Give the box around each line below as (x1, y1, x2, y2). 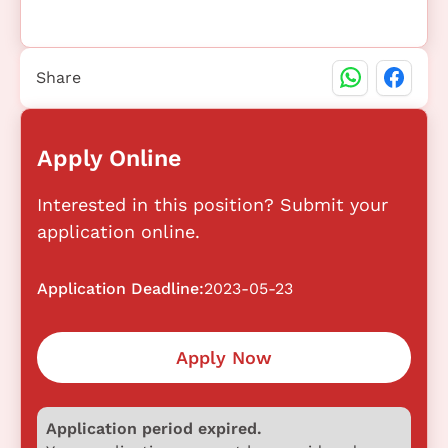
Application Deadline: (37, 278, 204, 298)
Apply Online (37, 143, 181, 172)
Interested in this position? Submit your (37, 193, 388, 215)
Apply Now (176, 346, 272, 368)
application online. (37, 220, 200, 242)
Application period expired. (45, 418, 262, 438)
